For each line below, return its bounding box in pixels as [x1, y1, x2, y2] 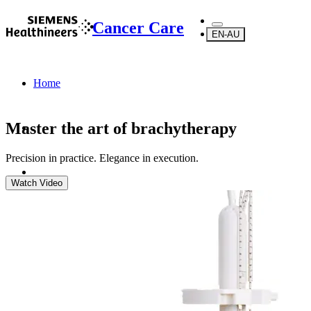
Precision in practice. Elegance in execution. [6, 151, 199, 164]
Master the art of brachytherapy [6, 119, 241, 137]
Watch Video [11, 177, 62, 188]
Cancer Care [92, 18, 184, 37]
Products [33, 210, 72, 222]
